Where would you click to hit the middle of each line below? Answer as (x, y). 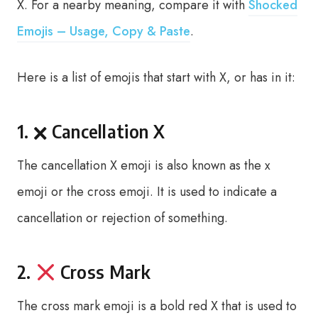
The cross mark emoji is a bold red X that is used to (157, 306)
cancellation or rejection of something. (122, 218)
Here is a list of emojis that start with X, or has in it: (156, 77)
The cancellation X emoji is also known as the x (144, 165)
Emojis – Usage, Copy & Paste (104, 31)
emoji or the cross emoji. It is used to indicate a (147, 192)
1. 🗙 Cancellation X (91, 131)
